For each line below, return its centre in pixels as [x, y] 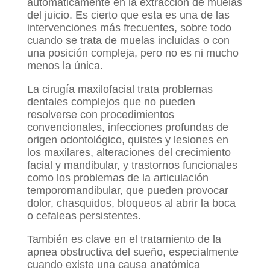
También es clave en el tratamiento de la [124, 240]
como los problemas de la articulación [118, 178]
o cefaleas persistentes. [84, 216]
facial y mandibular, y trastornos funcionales [132, 165]
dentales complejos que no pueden [111, 102]
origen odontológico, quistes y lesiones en [127, 140]
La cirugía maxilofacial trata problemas [120, 89]
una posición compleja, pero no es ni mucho [133, 53]
